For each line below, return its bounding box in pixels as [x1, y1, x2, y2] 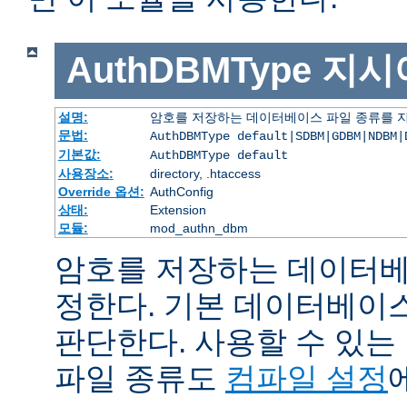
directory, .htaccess [149, 165, 261, 181]
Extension [149, 202, 206, 217]
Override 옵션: [57, 184, 144, 199]
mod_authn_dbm [149, 220, 248, 235]
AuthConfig [149, 184, 213, 199]
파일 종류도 [55, 360, 225, 395]
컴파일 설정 [225, 360, 388, 395]
